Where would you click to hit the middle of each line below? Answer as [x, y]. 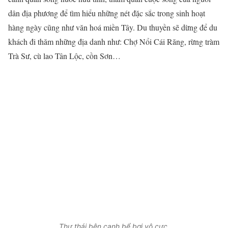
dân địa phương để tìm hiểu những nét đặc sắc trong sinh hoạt [107, 13]
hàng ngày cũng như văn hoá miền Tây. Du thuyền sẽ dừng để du [113, 27]
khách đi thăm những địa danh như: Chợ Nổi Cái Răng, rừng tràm [114, 42]
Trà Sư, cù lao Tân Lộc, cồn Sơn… [64, 56]
